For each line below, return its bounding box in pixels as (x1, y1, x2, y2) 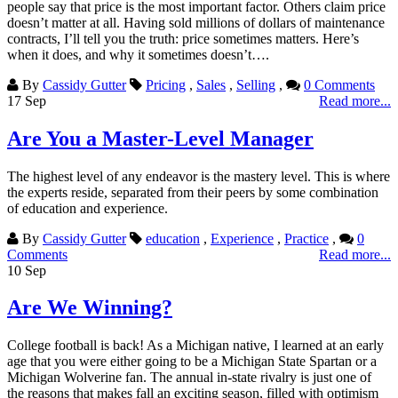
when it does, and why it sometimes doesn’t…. (7, 46, 269, 62)
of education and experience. (7, 200, 168, 216)
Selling (236, 76, 275, 92)
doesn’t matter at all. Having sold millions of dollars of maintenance (7, 14, 385, 30)
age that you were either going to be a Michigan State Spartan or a (7, 354, 377, 370)
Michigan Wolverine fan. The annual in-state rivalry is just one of (7, 370, 371, 386)
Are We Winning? (7, 296, 172, 320)
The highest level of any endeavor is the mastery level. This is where (7, 168, 390, 184)
